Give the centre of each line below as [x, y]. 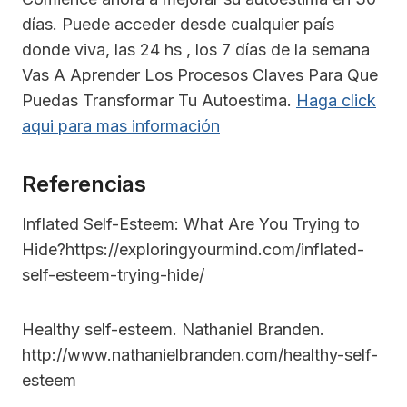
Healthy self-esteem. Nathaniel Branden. [173, 329]
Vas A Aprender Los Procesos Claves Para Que [200, 74]
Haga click [336, 100]
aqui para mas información [121, 125]
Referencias [84, 184]
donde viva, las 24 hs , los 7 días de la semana [196, 49]
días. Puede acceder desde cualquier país [178, 24]
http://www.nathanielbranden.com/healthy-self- [200, 354]
